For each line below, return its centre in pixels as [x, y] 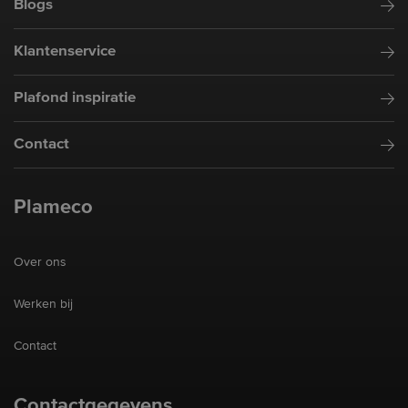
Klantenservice [65, 51]
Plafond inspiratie [75, 97]
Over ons [40, 262]
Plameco [53, 207]
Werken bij [43, 304]
